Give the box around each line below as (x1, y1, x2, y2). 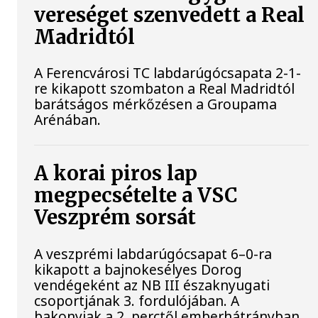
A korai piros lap (34, 161, 198, 187)
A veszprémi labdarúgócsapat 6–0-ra (34, 243, 273, 263)
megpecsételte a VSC (34, 183, 238, 209)
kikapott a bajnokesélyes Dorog (34, 259, 243, 279)
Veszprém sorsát (34, 205, 197, 231)
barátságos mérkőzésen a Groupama (34, 94, 278, 114)
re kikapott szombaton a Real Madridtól (34, 79, 295, 99)
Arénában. (34, 110, 102, 130)
